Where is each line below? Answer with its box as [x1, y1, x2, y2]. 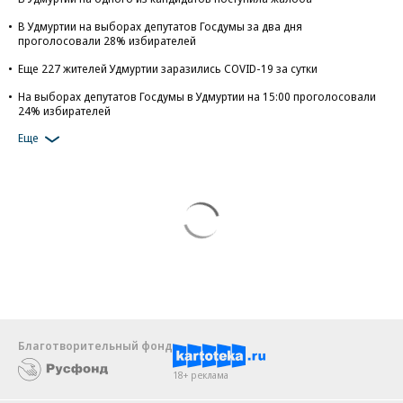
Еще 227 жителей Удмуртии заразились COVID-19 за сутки [18, 60, 318, 76]
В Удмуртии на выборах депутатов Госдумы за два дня [18, 18, 302, 34]
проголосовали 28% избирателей [18, 32, 196, 49]
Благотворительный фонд [18, 337, 173, 354]
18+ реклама [173, 368, 228, 381]
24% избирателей [18, 103, 111, 119]
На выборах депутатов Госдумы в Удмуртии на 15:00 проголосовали [18, 88, 376, 104]
